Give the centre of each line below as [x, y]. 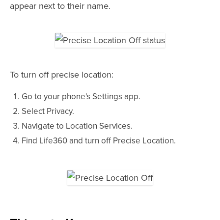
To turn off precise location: [62, 75]
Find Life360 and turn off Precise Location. [99, 141]
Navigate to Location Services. [77, 126]
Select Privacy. [48, 111]
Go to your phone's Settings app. [81, 97]
